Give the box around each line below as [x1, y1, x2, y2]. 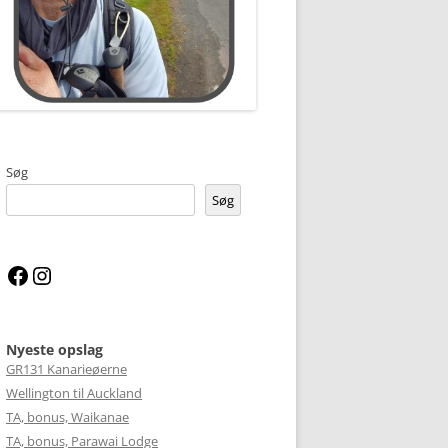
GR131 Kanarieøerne [6, 359, 127, 378]
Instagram [53, 265, 114, 284]
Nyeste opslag [6, 339, 103, 359]
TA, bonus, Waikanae [6, 407, 129, 426]
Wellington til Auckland [6, 383, 142, 402]
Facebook [29, 265, 87, 284]
